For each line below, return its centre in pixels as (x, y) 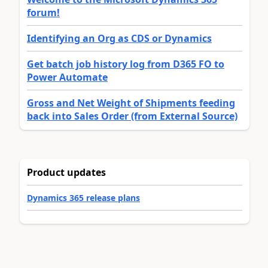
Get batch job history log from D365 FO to (126, 64)
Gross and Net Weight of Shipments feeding (131, 103)
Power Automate (67, 77)
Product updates (66, 172)
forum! (43, 12)
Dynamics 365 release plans (83, 197)
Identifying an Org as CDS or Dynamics (119, 38)
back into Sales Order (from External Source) (132, 116)
